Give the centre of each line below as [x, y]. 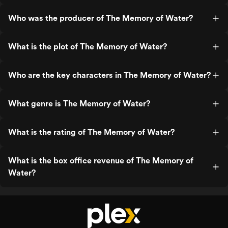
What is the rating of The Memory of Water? [91, 132]
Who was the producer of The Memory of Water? [101, 18]
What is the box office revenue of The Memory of [101, 161]
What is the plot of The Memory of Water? [88, 47]
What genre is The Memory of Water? [79, 104]
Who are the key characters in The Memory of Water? [109, 75]
